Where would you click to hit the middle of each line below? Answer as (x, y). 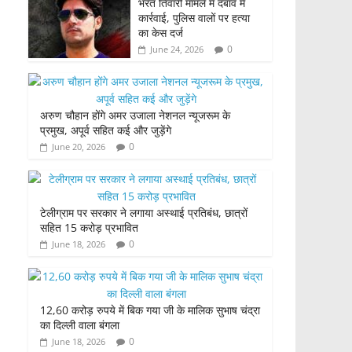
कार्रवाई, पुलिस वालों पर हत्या (194, 18)
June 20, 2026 (79, 147)
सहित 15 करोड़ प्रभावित (89, 228)
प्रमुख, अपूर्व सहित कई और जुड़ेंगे (106, 130)
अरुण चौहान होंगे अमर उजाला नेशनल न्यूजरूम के (135, 115)
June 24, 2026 (177, 49)
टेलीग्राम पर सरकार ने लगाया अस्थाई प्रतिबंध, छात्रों (144, 213)
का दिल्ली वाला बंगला (80, 325)
